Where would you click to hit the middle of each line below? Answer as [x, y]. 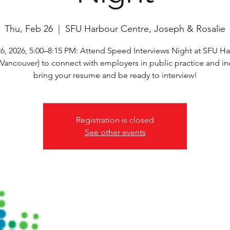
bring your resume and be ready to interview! [115, 75]
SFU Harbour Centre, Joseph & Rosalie [145, 29]
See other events [115, 132]
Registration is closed [115, 120]
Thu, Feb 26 [29, 29]
